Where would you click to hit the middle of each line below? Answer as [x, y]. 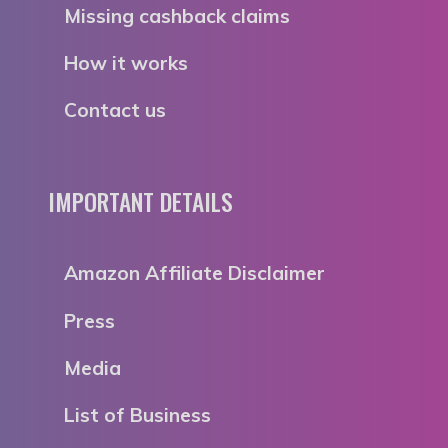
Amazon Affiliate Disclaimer [194, 273]
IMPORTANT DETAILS [140, 202]
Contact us [115, 110]
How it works [126, 62]
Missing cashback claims [177, 15]
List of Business [137, 414]
